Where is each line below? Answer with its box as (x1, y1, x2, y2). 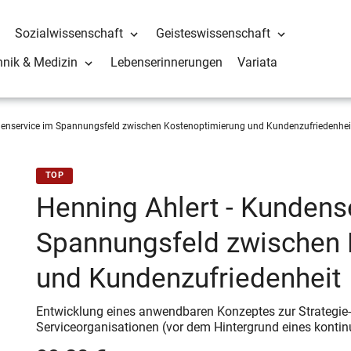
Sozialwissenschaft (15, 26, 124, 42)
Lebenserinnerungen (110, 55, 223, 71)
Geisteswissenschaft (156, 26, 271, 42)
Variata (237, 55, 278, 71)
